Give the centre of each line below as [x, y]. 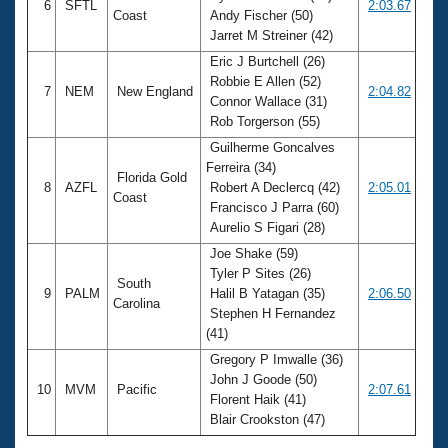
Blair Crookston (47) [267, 419]
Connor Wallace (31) [266, 101]
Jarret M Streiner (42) [271, 35]
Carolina [138, 303]
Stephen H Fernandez [271, 313]
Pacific [137, 389]
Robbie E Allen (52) [263, 81]
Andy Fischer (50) [259, 15]
